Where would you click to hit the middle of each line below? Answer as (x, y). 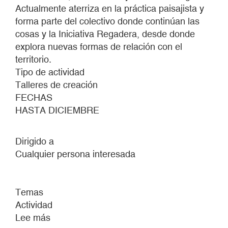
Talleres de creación (56, 85)
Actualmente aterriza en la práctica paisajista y (110, 8)
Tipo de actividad (50, 72)
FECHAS (34, 97)
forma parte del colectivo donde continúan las (107, 21)
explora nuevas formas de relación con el (99, 47)
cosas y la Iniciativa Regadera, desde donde (105, 34)
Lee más (33, 218)
